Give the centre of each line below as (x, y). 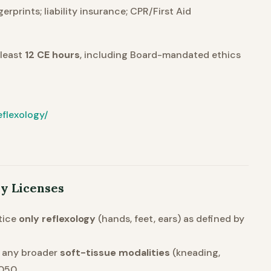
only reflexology (57, 219)
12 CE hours (52, 55)
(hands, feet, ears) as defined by (170, 219)
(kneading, (195, 253)
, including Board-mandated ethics (160, 55)
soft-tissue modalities (115, 253)
